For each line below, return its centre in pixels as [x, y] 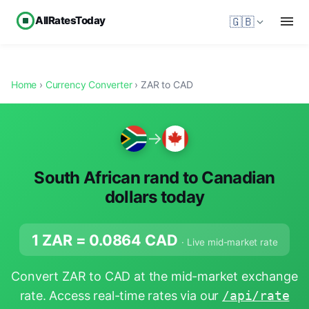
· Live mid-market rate [230, 242]
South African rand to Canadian [154, 178]
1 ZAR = [60, 240]
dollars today [154, 197]
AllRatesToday [70, 20]
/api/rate [256, 296]
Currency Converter [89, 84]
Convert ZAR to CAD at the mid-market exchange [154, 277]
